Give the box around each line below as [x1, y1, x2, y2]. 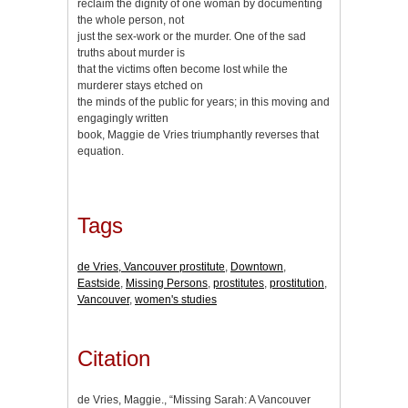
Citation [77, 346, 150, 372]
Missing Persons [126, 277, 208, 291]
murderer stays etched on [77, 78, 203, 92]
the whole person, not [77, 13, 184, 26]
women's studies [135, 293, 217, 307]
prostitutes [213, 277, 264, 291]
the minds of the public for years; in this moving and [77, 95, 330, 108]
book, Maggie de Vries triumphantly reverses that [77, 127, 319, 141]
